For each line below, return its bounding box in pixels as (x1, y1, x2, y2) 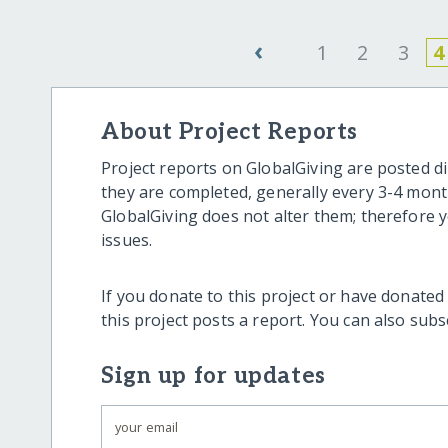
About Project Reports (101, 119, 358, 147)
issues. (101, 229, 153, 252)
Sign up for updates (101, 363, 326, 391)
